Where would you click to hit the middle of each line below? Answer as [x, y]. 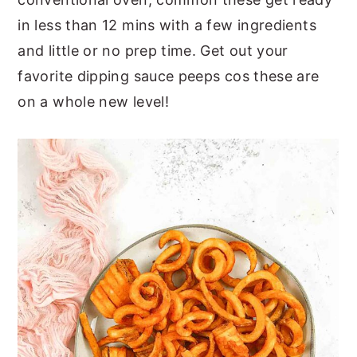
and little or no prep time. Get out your [153, 50]
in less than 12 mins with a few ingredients [167, 25]
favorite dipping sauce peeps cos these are [169, 76]
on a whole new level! [93, 101]
